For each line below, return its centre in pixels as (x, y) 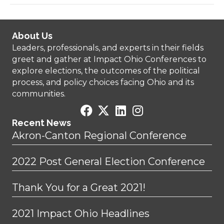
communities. (39, 93)
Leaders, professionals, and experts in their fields (108, 47)
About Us (32, 35)
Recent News (41, 122)
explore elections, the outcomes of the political (106, 70)
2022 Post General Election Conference (108, 161)
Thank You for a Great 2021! (79, 187)
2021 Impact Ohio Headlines (81, 213)
